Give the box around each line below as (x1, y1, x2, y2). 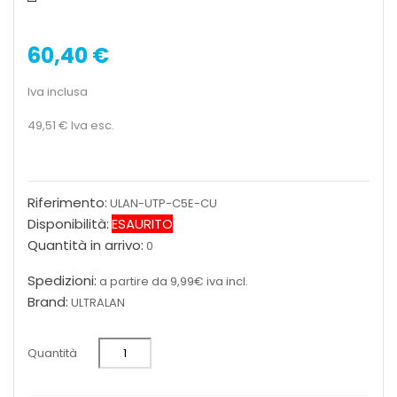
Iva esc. (71, 117, 114, 134)
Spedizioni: (27, 271, 97, 290)
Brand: (27, 292, 68, 311)
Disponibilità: (27, 214, 109, 233)
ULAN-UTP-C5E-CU (110, 195, 217, 212)
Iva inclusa (27, 83, 88, 100)
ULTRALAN (71, 294, 125, 311)
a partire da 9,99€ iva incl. (99, 273, 248, 290)
